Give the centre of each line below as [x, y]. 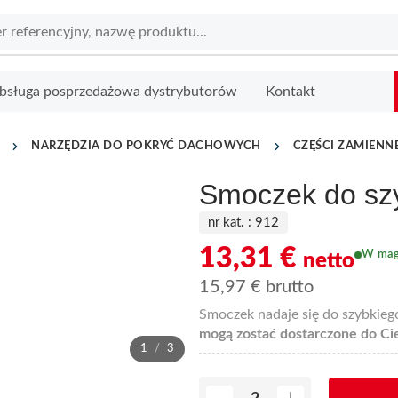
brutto [287, 287]
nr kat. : [230, 222]
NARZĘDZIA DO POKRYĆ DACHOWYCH [146, 146]
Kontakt [290, 91]
